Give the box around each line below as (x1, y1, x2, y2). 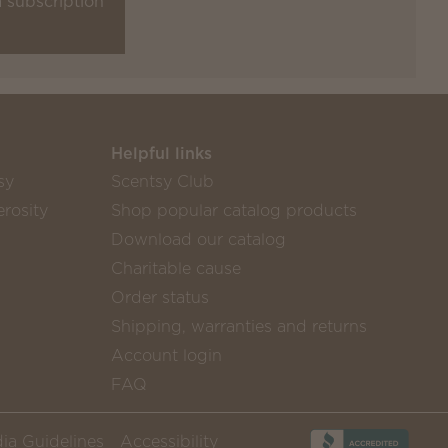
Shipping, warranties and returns (110, 314, 367, 337)
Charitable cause (110, 256, 241, 279)
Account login (110, 343, 222, 366)
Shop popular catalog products (110, 198, 357, 221)
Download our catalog (110, 227, 286, 250)
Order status (110, 285, 209, 308)
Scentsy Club (110, 169, 214, 192)
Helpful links (110, 141, 212, 164)
